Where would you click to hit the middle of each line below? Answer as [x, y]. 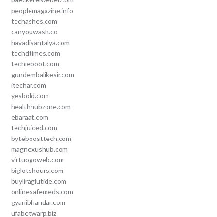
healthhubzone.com [41, 107]
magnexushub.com [39, 149]
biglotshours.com [37, 170]
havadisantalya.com [40, 43]
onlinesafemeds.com [42, 192]
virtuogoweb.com [37, 160]
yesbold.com [30, 96]
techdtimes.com [35, 53]
